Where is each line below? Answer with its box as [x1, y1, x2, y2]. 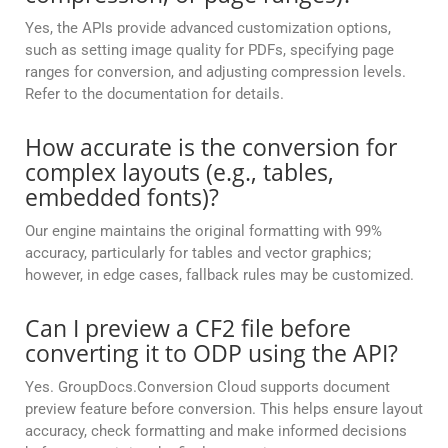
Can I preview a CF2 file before [25, 312, 351, 345]
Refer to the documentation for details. [25, 85, 284, 104]
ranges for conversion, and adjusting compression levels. [25, 63, 406, 82]
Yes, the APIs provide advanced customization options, [25, 19, 391, 38]
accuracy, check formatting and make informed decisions [25, 422, 407, 441]
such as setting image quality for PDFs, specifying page [25, 41, 394, 60]
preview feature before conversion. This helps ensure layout [25, 400, 423, 419]
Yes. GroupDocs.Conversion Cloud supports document [25, 378, 390, 397]
